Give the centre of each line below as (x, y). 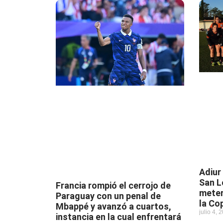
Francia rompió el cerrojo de (113, 185)
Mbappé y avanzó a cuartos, (113, 206)
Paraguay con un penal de (108, 196)
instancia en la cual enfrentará (118, 217)
